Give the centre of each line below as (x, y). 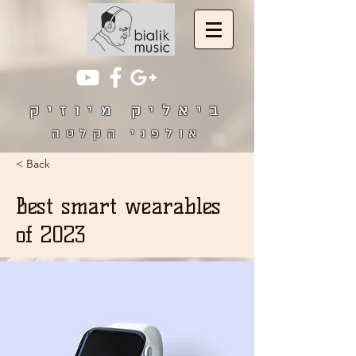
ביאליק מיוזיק (127, 111)
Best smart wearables (118, 206)
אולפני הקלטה (127, 134)
